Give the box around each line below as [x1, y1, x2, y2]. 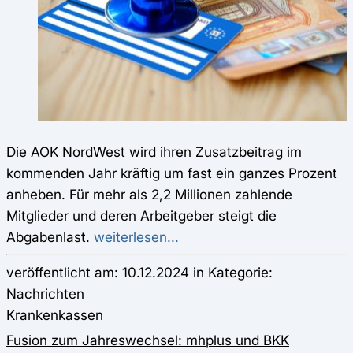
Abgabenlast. [6, 228, 94, 245]
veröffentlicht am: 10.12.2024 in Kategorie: [6, 263, 273, 281]
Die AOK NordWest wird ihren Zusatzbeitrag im [6, 143, 302, 160]
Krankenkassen [6, 306, 103, 323]
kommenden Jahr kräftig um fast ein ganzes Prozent [6, 164, 337, 181]
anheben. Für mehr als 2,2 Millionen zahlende [6, 185, 292, 203]
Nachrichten [6, 284, 84, 302]
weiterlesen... [94, 228, 179, 245]
